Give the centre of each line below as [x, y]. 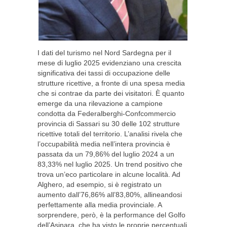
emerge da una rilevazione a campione [100, 103]
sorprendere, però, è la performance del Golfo [111, 215]
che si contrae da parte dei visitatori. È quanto [111, 93]
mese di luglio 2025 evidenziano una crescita [109, 63]
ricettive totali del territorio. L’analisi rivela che [110, 134]
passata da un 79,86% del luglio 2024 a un [106, 154]
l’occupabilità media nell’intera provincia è [104, 144]
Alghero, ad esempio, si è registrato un [100, 184]
